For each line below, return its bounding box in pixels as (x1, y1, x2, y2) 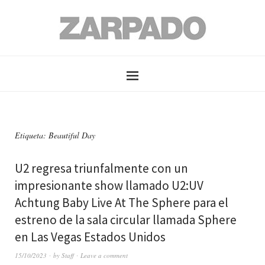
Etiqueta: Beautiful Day (15, 130, 95, 141)
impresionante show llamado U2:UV (15, 177, 203, 193)
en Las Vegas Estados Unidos (15, 229, 166, 245)
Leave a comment (80, 251, 128, 260)
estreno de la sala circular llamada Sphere (15, 212, 237, 228)
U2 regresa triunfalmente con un (15, 160, 188, 176)
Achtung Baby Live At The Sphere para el (15, 195, 228, 211)
